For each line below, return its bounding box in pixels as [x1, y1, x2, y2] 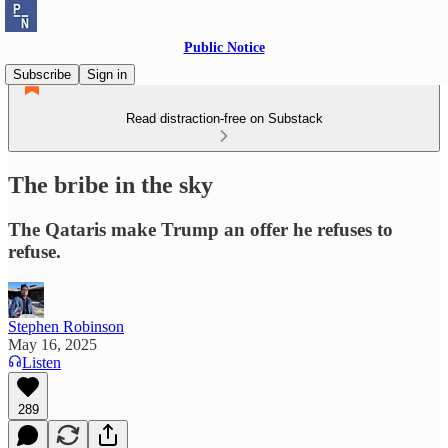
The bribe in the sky [8, 171, 213, 198]
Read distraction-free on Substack [125, 111, 323, 126]
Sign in [87, 67, 127, 82]
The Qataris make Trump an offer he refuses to [8, 218, 393, 240]
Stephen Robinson [8, 317, 124, 335]
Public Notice [183, 40, 265, 55]
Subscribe [13, 67, 71, 82]
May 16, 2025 [8, 335, 97, 353]
